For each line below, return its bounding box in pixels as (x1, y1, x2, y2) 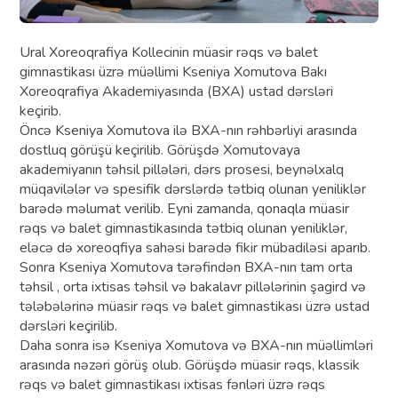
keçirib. (20, 100, 62, 121)
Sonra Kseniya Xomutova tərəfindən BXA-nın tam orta (20, 257, 354, 277)
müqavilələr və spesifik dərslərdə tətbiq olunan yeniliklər (20, 179, 367, 199)
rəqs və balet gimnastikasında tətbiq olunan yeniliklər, (20, 218, 348, 238)
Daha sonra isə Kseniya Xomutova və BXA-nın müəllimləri (20, 335, 374, 355)
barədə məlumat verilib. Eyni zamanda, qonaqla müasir (20, 198, 350, 219)
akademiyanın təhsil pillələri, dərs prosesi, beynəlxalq (20, 159, 345, 179)
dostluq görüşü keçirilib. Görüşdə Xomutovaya (20, 139, 301, 160)
